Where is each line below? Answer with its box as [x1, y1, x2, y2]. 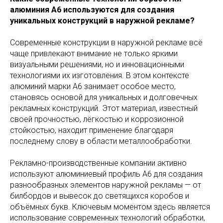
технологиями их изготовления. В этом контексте [10, 71, 189, 81]
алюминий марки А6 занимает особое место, [10, 82, 176, 92]
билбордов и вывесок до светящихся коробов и [10, 191, 189, 201]
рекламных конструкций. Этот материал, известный [10, 104, 198, 113]
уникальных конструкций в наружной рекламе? [10, 16, 195, 26]
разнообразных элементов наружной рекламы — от [10, 180, 201, 190]
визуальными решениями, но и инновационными [10, 60, 184, 70]
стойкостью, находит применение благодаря [10, 125, 173, 135]
